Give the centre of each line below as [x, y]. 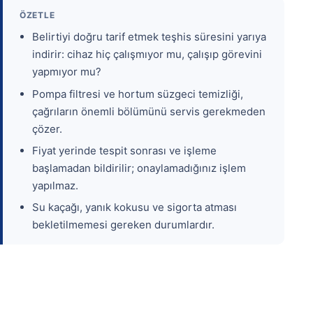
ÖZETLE [37, 15]
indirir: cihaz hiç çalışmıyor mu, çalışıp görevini [147, 54]
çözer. [48, 129]
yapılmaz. [56, 186]
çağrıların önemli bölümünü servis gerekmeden [149, 111]
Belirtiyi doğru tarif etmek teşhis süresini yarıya [150, 37]
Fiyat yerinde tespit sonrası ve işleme [125, 151]
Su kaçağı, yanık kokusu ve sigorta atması [135, 208]
